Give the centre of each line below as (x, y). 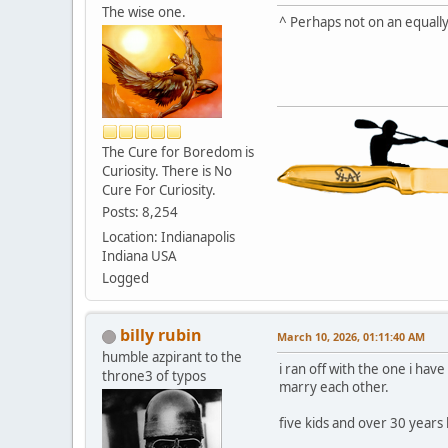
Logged (125, 278)
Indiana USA (139, 256)
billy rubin (161, 335)
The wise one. (144, 12)
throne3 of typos (154, 376)
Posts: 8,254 (140, 212)
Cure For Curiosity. (159, 190)
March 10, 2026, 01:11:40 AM (351, 337)
